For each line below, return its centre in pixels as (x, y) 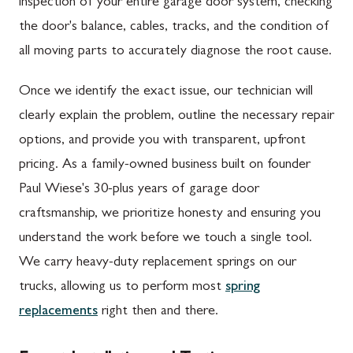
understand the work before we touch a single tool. (165, 238)
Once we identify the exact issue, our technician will (166, 92)
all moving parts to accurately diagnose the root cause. (175, 52)
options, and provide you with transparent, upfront (162, 141)
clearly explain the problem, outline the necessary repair (176, 116)
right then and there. (158, 312)
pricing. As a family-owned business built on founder (165, 165)
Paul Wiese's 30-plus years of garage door (139, 190)
